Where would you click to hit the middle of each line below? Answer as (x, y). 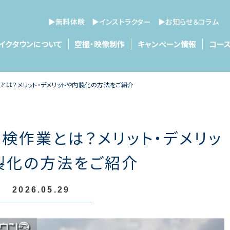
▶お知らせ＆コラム (189, 21)
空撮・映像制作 (100, 44)
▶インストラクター (122, 21)
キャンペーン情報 (167, 44)
